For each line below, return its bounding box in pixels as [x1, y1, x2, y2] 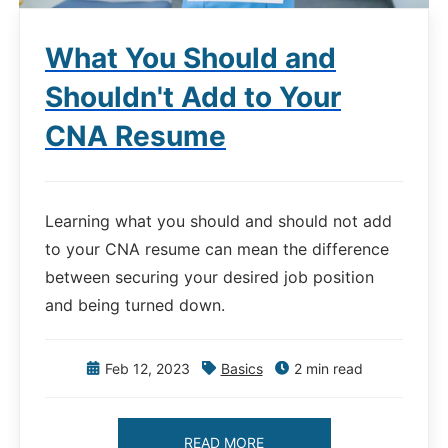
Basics [220, 359, 263, 377]
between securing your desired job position [45, 266, 374, 287]
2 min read [293, 359, 363, 377]
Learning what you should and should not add [45, 210, 392, 231]
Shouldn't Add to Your [45, 79, 341, 114]
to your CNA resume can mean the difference [45, 238, 389, 259]
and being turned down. [45, 294, 225, 315]
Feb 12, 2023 [104, 359, 190, 377]
